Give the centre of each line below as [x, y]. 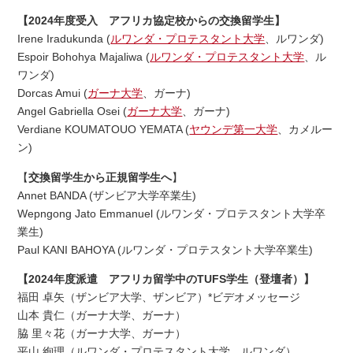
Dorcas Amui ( [53, 93]
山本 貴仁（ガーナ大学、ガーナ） [102, 315]
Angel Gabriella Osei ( [72, 111]
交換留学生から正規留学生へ [100, 177]
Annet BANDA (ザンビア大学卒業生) [107, 195]
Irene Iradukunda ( [64, 39]
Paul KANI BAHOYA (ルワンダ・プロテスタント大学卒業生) [165, 249]
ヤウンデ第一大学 [234, 130]
